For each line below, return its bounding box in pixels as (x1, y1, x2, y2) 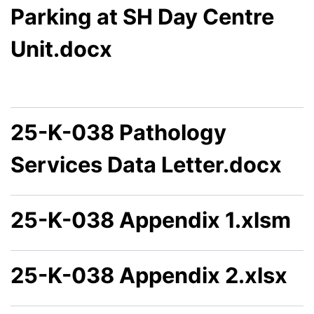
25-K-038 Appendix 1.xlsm (11, 206, 291, 233)
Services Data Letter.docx (11, 151, 282, 177)
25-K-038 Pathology (11, 118, 226, 145)
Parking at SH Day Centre (11, 3, 274, 29)
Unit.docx (11, 35, 112, 62)
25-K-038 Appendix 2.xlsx (11, 261, 287, 288)
